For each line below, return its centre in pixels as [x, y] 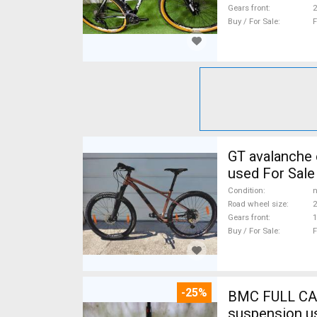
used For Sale [271, 173]
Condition [246, 190]
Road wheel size [257, 204]
